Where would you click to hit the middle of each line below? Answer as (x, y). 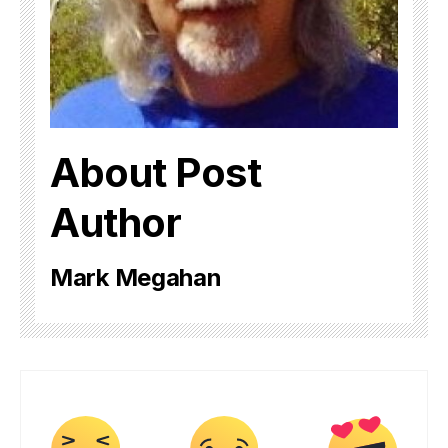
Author (115, 222)
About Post (155, 172)
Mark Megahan (136, 277)
